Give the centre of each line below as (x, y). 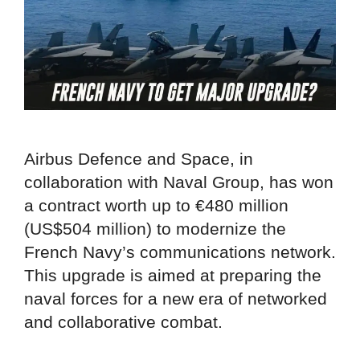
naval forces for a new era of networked (176, 299)
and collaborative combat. (123, 322)
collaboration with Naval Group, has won (179, 182)
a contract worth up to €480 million (156, 206)
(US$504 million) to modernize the (155, 229)
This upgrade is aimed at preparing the (173, 276)
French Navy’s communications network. (180, 252)
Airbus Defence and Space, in (139, 159)
